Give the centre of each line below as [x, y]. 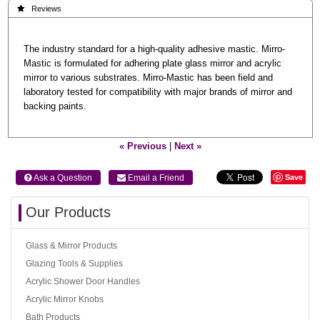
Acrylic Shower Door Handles [83, 282]
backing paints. [55, 106]
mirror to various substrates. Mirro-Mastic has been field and [148, 77]
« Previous [142, 147]
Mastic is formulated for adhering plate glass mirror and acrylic [152, 63]
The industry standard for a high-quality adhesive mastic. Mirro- [154, 49]
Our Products [68, 212]
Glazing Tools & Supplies [74, 264]
